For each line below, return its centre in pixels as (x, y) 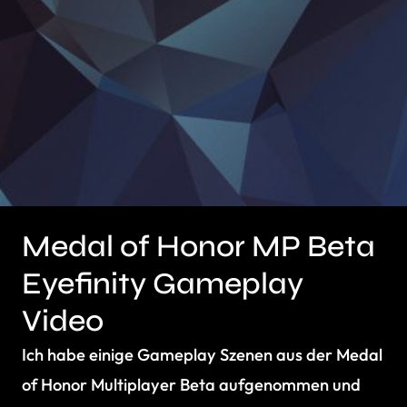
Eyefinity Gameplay (163, 283)
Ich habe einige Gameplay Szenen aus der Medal (202, 355)
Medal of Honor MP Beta (199, 246)
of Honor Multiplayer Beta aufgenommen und (191, 385)
